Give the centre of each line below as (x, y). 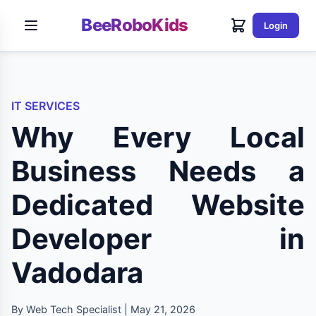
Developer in (158, 239)
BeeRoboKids (135, 25)
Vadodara (77, 273)
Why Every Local (158, 137)
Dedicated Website (158, 205)
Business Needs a (158, 171)
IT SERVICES (45, 106)
